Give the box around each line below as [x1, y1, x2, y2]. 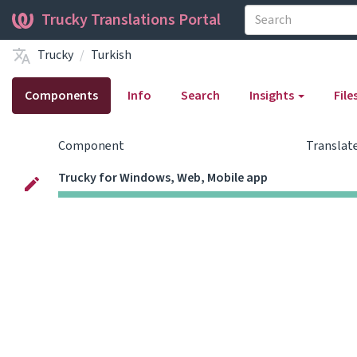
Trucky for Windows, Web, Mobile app [58, 169, 268, 186]
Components [25, 87, 98, 104]
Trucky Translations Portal [41, 9, 221, 31]
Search [181, 87, 220, 104]
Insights [249, 87, 296, 104]
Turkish [91, 45, 131, 64]
